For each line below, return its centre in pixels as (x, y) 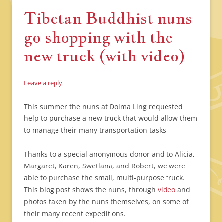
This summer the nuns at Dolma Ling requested (103, 106)
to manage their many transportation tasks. (96, 130)
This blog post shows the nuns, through (91, 190)
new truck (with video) (105, 55)
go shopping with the (98, 37)
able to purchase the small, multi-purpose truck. (104, 178)
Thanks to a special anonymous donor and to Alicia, (109, 154)
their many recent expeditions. (75, 213)
